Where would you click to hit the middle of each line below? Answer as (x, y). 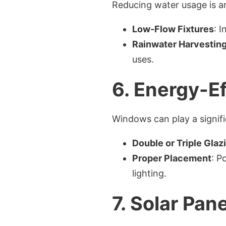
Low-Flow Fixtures (173, 29)
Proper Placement (172, 158)
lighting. (149, 173)
